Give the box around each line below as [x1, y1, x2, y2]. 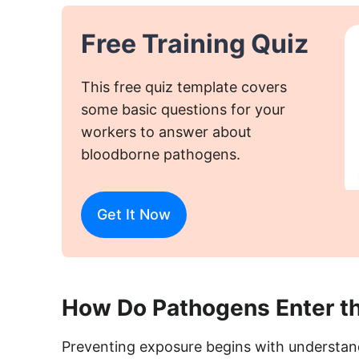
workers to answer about [80, 123, 252, 140]
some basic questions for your [80, 101, 285, 118]
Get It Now [96, 206, 171, 223]
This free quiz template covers [80, 79, 287, 95]
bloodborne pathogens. [80, 146, 240, 163]
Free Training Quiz [80, 28, 309, 59]
